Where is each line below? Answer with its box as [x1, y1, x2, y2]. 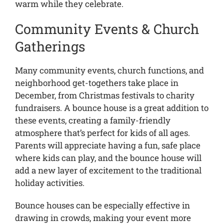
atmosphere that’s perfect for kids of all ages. [14, 127, 190, 139]
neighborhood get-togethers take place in [14, 77, 178, 89]
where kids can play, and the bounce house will [14, 152, 201, 164]
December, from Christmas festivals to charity [14, 89, 194, 101]
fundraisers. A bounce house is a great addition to [14, 102, 208, 114]
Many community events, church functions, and [14, 64, 204, 76]
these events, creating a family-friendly [14, 114, 170, 126]
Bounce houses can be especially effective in [14, 199, 190, 211]
